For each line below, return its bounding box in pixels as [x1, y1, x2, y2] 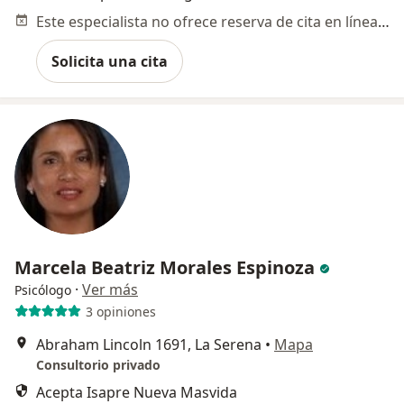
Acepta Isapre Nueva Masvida [36, 382, 237, 402]
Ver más [82, 280, 138, 299]
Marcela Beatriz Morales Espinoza [14, 255, 315, 280]
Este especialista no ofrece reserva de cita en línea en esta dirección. [378, 12, 390, 32]
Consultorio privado [36, 356, 161, 373]
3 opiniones [85, 302, 156, 320]
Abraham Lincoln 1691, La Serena [36, 335, 262, 354]
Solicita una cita [51, 51, 168, 71]
